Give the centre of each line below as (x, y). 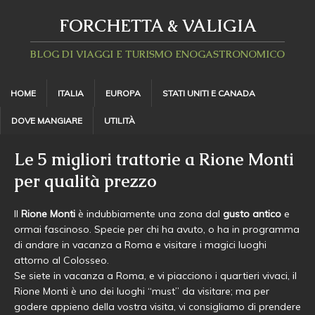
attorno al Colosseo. (62, 260)
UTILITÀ (120, 121)
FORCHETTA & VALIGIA (157, 26)
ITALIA (71, 93)
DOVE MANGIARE (47, 121)
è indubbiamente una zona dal (149, 214)
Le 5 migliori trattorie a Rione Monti (154, 159)
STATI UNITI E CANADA (209, 93)
